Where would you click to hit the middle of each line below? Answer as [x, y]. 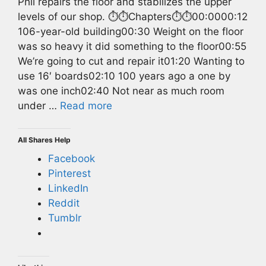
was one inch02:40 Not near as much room [121, 91]
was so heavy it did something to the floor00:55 [132, 46]
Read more [86, 105]
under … [39, 105]
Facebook [72, 159]
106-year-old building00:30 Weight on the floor [131, 31]
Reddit [64, 203]
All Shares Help [44, 140]
